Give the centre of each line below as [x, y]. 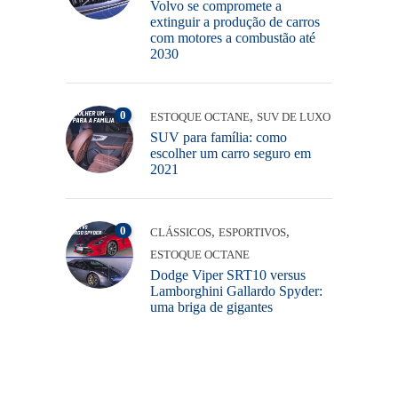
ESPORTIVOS [252, 232]
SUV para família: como [219, 137]
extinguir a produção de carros [235, 21]
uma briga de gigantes [211, 306]
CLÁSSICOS [181, 232]
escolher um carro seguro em [231, 153]
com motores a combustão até [233, 37]
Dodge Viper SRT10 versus [228, 275]
